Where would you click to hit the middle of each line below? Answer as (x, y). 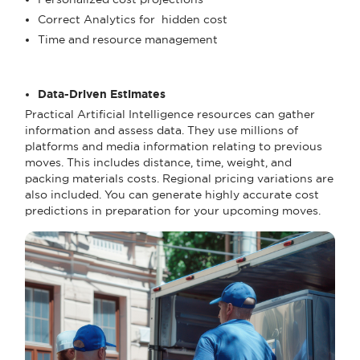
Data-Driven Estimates (102, 94)
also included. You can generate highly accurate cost (172, 194)
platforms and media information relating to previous (174, 146)
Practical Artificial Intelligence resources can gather (170, 114)
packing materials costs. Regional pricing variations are (179, 178)
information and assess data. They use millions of (162, 130)
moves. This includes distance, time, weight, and (158, 162)
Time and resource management (128, 39)
